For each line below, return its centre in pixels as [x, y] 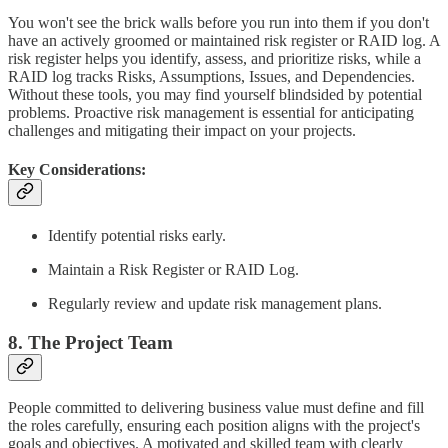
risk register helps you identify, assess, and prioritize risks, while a [214, 58]
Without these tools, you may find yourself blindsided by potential [215, 94]
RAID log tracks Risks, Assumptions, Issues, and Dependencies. [211, 76]
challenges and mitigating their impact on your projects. [182, 130]
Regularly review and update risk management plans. [215, 304]
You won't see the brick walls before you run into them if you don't [218, 22]
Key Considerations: [77, 169]
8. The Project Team [90, 342]
